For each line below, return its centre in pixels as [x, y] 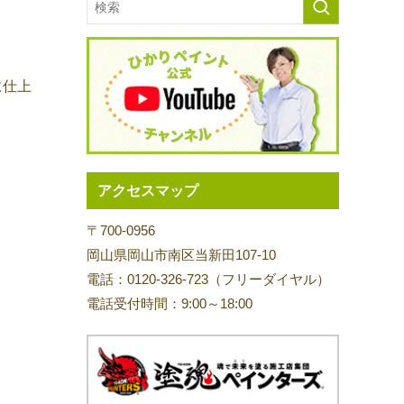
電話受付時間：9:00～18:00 [170, 303]
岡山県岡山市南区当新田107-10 [181, 255]
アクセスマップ [148, 191]
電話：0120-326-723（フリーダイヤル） [208, 279]
